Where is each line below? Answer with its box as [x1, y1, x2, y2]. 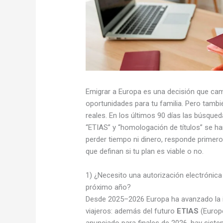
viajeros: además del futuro [86, 206, 177, 216]
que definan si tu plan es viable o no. [86, 146, 204, 156]
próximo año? [86, 182, 131, 192]
